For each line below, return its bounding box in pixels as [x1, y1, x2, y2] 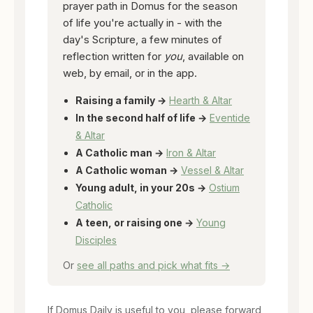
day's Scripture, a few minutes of [63, 32, 222, 46]
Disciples [75, 233, 117, 246]
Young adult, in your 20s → [75, 181, 206, 194]
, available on [182, 49, 244, 63]
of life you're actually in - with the [63, 15, 222, 29]
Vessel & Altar [181, 163, 244, 176]
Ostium [209, 181, 240, 194]
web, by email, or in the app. [63, 66, 197, 80]
